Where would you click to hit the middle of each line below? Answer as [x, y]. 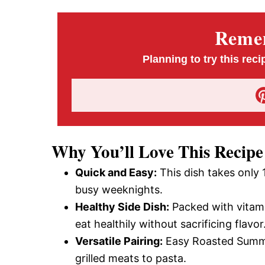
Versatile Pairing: [119, 241]
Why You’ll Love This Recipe [157, 151]
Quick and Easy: [116, 172]
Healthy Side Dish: [122, 206]
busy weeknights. [119, 189]
